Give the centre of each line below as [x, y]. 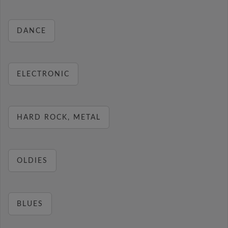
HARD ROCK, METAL [59, 118]
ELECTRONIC [43, 74]
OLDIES [32, 161]
